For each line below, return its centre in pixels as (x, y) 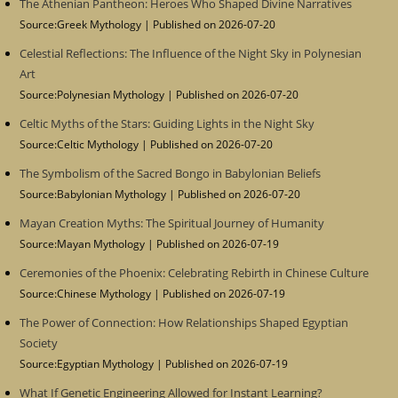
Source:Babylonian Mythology (95, 193)
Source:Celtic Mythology (81, 143)
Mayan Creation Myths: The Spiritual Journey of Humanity (172, 223)
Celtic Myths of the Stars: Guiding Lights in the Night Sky (167, 123)
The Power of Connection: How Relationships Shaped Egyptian (184, 322)
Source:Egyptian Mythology (88, 363)
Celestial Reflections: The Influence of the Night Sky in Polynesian (191, 53)
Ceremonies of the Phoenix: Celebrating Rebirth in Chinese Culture (195, 272)
